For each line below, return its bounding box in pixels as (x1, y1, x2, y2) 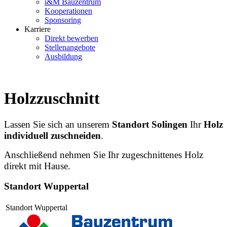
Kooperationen (45, 6, 92, 15)
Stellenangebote (45, 43, 95, 52)
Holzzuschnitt (4, 89, 100, 108)
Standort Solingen (112, 119, 187, 130)
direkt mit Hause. (4, 160, 70, 171)
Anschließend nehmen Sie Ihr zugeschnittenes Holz (4, 149, 203, 160)
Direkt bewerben (45, 33, 98, 43)
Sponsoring (45, 15, 81, 24)
